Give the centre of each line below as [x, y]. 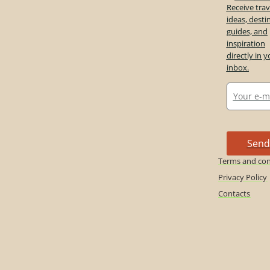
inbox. [237, 68]
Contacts [234, 193]
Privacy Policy [243, 177]
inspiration [246, 44]
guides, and [247, 32]
